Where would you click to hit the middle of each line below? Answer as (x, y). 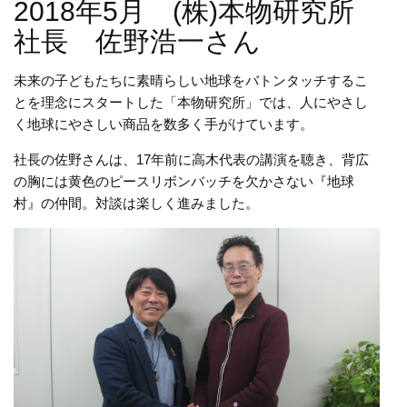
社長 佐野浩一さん (137, 42)
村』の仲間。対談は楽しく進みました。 (136, 203)
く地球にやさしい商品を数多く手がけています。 (164, 124)
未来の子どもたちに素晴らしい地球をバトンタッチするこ (191, 81)
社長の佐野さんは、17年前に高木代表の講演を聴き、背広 (191, 160)
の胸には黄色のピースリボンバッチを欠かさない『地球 (184, 182)
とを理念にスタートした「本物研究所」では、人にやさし (191, 103)
